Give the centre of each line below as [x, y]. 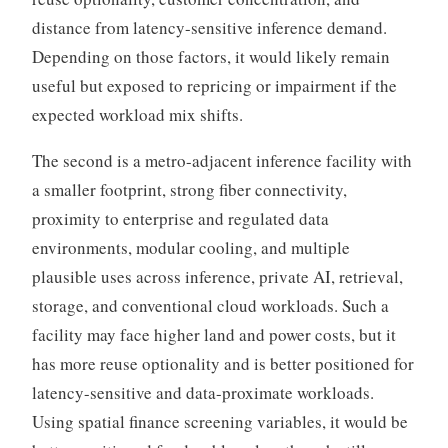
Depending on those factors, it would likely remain [210, 57]
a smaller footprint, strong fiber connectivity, [189, 190]
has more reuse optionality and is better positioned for [222, 364]
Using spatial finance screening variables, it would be [219, 422]
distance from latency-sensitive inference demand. [209, 28]
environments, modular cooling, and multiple [190, 248]
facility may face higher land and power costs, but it [213, 335]
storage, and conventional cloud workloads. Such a [210, 306]
